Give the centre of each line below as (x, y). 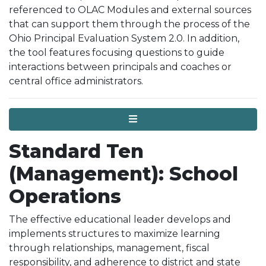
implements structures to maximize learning (115, 234)
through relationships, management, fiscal (109, 248)
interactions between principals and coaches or (120, 67)
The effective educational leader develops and (120, 219)
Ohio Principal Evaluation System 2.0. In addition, (124, 38)
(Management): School (123, 174)
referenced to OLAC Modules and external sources (130, 10)
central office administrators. (76, 81)
